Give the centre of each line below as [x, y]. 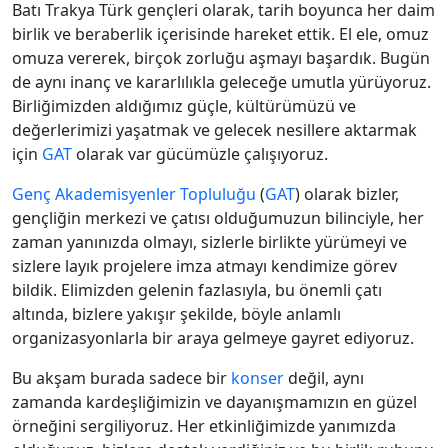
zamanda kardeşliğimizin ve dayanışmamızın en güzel [214, 402]
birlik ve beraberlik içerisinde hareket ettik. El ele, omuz [220, 34]
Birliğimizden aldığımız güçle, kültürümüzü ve [184, 106]
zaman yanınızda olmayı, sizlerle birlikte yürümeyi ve [209, 242]
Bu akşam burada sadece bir [121, 378]
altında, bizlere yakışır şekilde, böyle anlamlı [176, 314]
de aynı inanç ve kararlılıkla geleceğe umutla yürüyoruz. [221, 82]
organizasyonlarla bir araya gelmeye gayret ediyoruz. [213, 338]
